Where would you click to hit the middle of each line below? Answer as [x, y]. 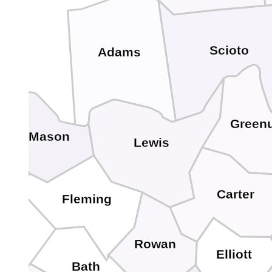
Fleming [87, 199]
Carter [235, 195]
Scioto [229, 51]
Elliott [234, 255]
